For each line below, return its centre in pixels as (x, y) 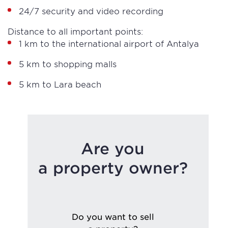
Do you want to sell (113, 216)
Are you (113, 148)
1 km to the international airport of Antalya (110, 43)
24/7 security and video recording (91, 11)
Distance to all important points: (75, 31)
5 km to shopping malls (69, 64)
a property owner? (113, 168)
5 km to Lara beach (60, 84)
